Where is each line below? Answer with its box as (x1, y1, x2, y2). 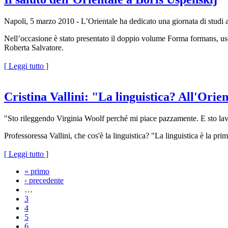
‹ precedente (24, 176, 64, 185)
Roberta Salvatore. (4, 43, 64, 52)
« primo (24, 166, 49, 176)
